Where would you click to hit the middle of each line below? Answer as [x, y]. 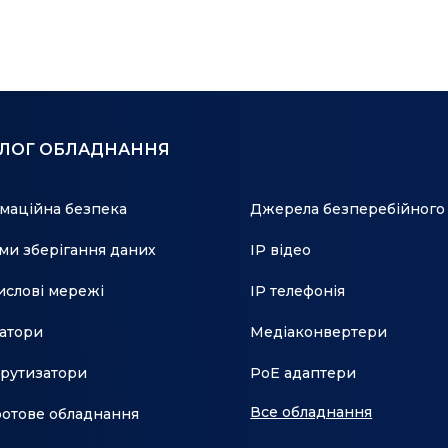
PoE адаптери [303, 372]
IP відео [281, 249]
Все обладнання [311, 411]
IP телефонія [298, 290]
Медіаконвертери [319, 331]
